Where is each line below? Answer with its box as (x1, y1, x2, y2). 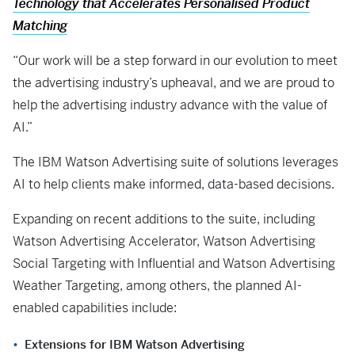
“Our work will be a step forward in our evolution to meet (13, 52, 338, 69)
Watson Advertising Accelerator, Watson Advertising (13, 233, 315, 250)
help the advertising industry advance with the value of (13, 97, 327, 113)
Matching (13, 17, 67, 34)
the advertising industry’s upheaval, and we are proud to (13, 74, 334, 91)
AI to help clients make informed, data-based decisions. (13, 176, 338, 193)
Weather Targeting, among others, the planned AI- (13, 277, 302, 294)
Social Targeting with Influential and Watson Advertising (13, 255, 335, 272)
